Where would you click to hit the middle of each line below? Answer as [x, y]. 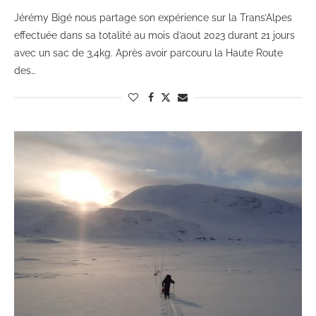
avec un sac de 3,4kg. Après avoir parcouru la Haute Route [148, 53]
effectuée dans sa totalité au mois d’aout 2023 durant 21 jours [154, 36]
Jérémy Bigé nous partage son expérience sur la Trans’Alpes [153, 18]
